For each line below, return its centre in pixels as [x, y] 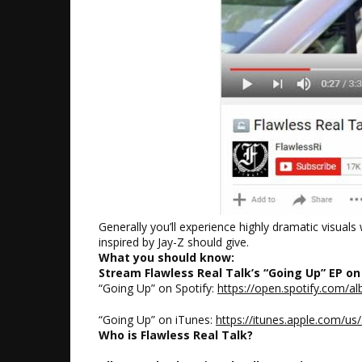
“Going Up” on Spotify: [158, 288]
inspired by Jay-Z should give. [174, 242]
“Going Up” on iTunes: [157, 320]
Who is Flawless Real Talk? [176, 335]
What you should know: [166, 257]
